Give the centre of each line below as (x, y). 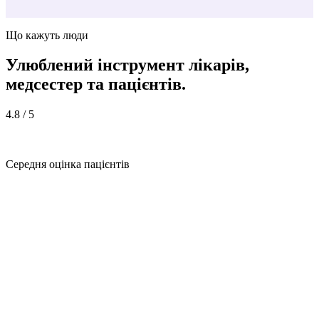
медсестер (46, 97)
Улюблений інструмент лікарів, (127, 78)
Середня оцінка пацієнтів (68, 177)
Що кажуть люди (47, 48)
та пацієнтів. (136, 97)
